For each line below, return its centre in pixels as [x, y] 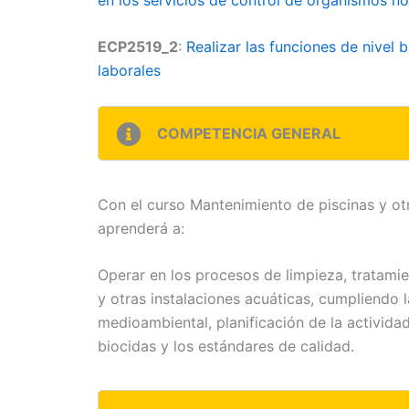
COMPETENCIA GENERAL [249, 133]
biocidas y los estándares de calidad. [226, 346]
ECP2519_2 [138, 47]
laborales [129, 71]
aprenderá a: [141, 228]
